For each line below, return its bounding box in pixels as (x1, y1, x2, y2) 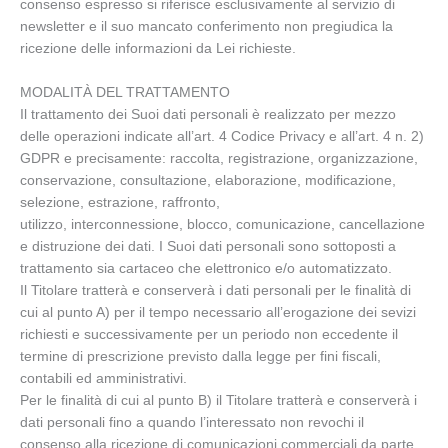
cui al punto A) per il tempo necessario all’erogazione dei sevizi (20, 304, 416, 320)
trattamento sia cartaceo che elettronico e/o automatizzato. (20, 260, 392, 276)
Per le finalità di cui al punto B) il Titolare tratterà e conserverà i (20, 392, 417, 408)
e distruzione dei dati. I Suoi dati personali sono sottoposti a (20, 238, 396, 254)
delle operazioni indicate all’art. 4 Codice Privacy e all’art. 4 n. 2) (20, 128, 424, 144)
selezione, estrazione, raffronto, (20, 194, 220, 210)
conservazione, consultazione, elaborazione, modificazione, (20, 172, 396, 188)
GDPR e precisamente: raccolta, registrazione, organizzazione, (20, 150, 418, 166)
